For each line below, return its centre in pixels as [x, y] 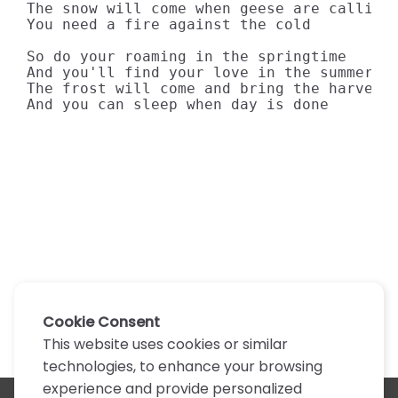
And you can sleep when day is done [178, 104]
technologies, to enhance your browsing [183, 367]
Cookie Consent [101, 322]
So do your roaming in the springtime [187, 56]
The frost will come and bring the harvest [209, 88]
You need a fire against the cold [169, 24]
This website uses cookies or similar [165, 345]
